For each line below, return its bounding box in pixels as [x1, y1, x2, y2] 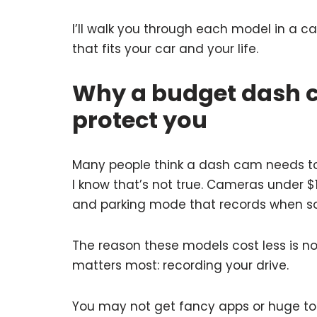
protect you [72, 104, 207, 137]
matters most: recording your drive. [72, 257, 289, 275]
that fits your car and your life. [72, 40, 258, 58]
